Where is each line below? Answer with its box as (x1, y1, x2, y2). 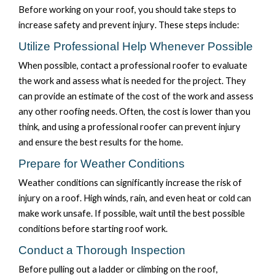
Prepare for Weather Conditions (18, 157, 185, 170)
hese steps (165, 20, 209, 31)
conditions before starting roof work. (18, 223, 168, 234)
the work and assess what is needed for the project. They (18, 76, 246, 87)
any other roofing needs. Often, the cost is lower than (18, 106, 235, 117)
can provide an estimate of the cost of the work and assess (18, 91, 254, 102)
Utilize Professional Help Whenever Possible (18, 39, 253, 53)
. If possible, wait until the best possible (91, 208, 245, 219)
